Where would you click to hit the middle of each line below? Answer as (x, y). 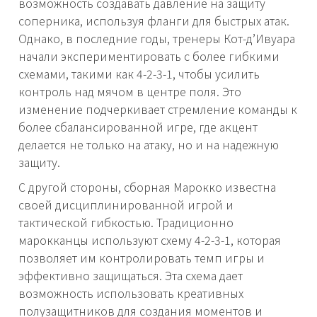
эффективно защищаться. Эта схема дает (131, 276)
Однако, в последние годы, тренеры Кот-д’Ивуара (157, 39)
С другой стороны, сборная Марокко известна (147, 187)
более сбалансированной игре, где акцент (138, 127)
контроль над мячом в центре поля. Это (130, 92)
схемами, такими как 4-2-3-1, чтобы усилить (139, 74)
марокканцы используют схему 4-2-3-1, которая (150, 240)
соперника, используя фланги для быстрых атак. (154, 21)
